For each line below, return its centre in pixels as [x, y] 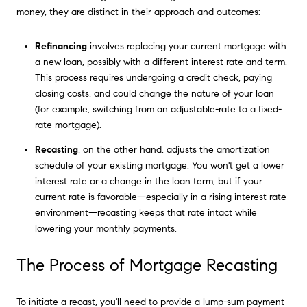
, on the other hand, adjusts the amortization [174, 150]
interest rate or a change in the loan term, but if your [148, 182]
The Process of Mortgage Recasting [147, 265]
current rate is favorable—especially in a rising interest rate [160, 197]
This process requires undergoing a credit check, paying [153, 77]
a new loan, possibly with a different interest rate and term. [161, 62]
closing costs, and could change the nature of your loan [154, 93]
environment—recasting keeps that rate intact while [146, 213]
